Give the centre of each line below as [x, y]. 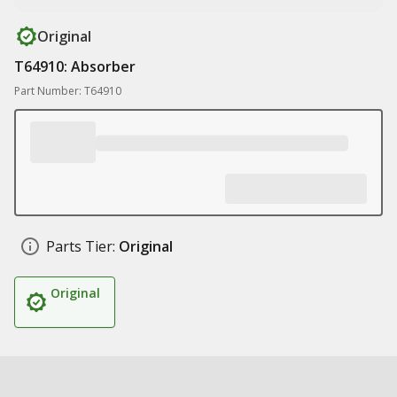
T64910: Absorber [75, 66]
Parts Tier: [81, 246]
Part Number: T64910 [68, 91]
